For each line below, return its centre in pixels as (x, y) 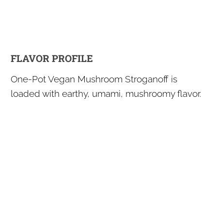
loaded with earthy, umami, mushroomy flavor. (106, 93)
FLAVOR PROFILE (52, 58)
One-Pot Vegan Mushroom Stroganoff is (94, 79)
